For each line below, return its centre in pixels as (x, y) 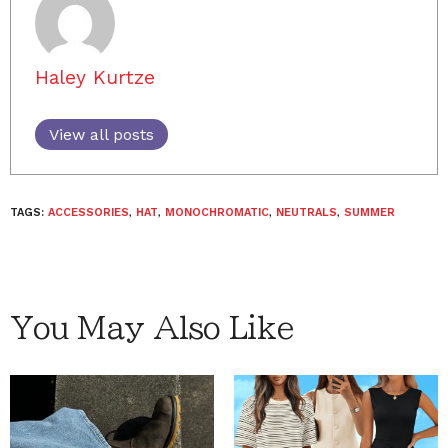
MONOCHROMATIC (217, 212)
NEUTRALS (306, 212)
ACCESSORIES (88, 212)
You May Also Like (152, 328)
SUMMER (369, 212)
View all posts (101, 134)
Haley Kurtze (95, 77)
